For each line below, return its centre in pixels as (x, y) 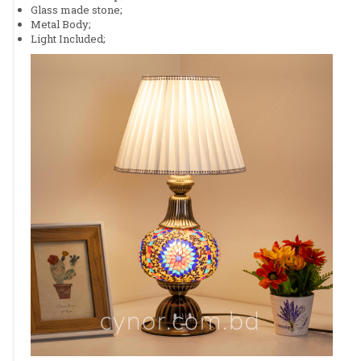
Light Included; (68, 38)
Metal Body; (61, 24)
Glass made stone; (77, 9)
